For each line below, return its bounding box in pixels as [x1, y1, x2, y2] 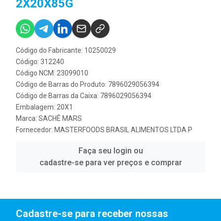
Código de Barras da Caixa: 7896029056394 [16, 92, 151, 100]
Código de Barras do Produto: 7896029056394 [16, 80, 159, 88]
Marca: [16, 114, 38, 122]
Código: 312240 [16, 58, 64, 66]
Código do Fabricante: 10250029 [16, 46, 116, 54]
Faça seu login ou [78, 146, 143, 155]
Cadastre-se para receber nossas [16, 208, 168, 220]
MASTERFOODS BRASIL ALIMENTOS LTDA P [54, 126, 192, 134]
